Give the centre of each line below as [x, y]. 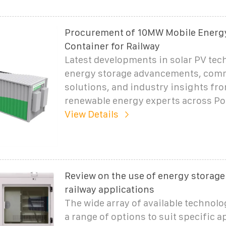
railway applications [109, 189]
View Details [91, 114]
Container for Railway [112, 46]
